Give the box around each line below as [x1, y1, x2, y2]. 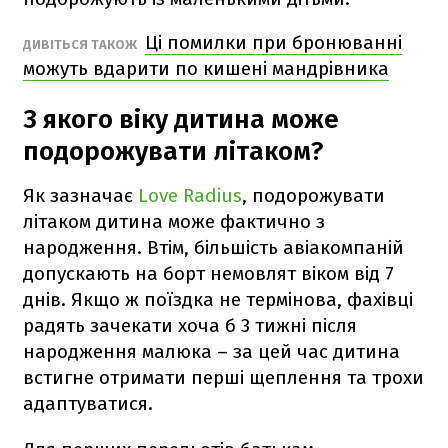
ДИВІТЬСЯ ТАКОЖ [23, 36, 140, 52]
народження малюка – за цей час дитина [23, 339, 400, 363]
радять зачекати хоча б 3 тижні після [23, 313, 357, 337]
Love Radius [138, 183, 242, 207]
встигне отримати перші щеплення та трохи [23, 365, 424, 389]
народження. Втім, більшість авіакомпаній [23, 235, 404, 259]
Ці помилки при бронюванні [145, 30, 402, 54]
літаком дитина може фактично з [23, 209, 325, 233]
